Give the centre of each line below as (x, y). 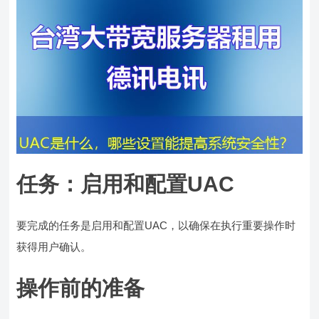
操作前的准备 (81, 288)
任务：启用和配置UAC (126, 184)
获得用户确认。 (54, 247)
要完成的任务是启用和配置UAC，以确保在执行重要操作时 (156, 226)
